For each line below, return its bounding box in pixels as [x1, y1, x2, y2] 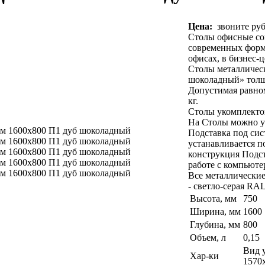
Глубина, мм [190, 219, 240, 230]
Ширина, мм [190, 206, 241, 216]
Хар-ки [190, 251, 219, 261]
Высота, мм [190, 193, 237, 203]
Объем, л [190, 232, 226, 243]
